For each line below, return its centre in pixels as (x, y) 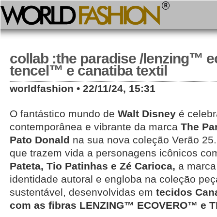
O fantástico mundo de (64, 114)
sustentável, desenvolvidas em (81, 192)
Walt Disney (148, 114)
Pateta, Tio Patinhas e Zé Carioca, (93, 166)
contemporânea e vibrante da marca (95, 127)
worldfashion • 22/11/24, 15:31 (83, 88)
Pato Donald (40, 140)
